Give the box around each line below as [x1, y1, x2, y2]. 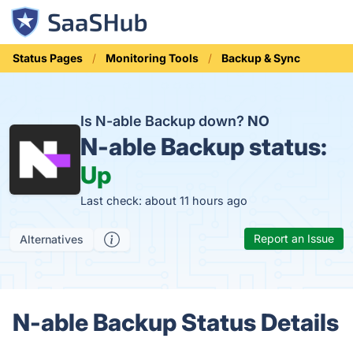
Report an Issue [254, 232, 334, 245]
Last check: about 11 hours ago [80, 194, 247, 207]
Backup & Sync [221, 51, 300, 65]
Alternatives [20, 232, 84, 246]
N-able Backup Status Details [13, 308, 339, 336]
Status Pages [13, 51, 83, 65]
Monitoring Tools [106, 51, 199, 65]
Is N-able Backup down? [80, 113, 247, 129]
